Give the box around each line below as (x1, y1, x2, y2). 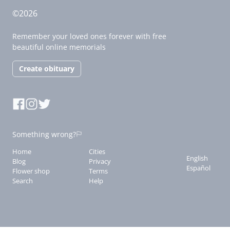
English (186, 153, 208, 163)
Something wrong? (12, 129, 76, 139)
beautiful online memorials (12, 42, 106, 52)
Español (186, 163, 210, 172)
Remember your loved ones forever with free (12, 31, 166, 41)
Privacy (89, 156, 111, 166)
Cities (89, 146, 106, 156)
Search (12, 176, 33, 185)
